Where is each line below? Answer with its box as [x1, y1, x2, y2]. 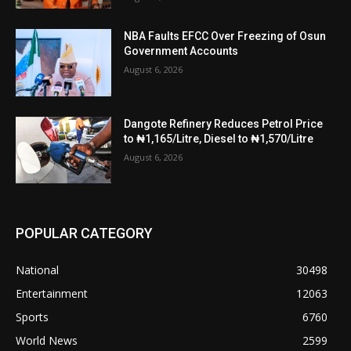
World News [16, 333, 78, 349]
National [16, 262, 59, 278]
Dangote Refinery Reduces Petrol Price [124, 117, 324, 130]
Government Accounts [124, 44, 239, 57]
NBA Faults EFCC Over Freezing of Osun [124, 29, 327, 42]
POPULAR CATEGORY [16, 225, 153, 242]
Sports [16, 309, 49, 325]
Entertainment [16, 286, 88, 302]
